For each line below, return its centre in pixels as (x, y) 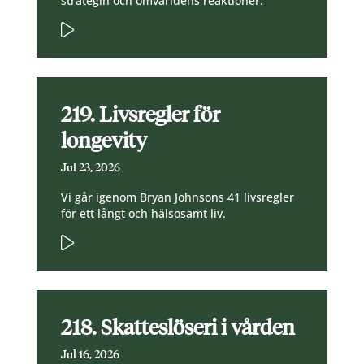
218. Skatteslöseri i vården (178, 328)
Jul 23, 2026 (90, 168)
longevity (104, 141)
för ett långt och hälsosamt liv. (143, 214)
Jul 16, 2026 (90, 355)
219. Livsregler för (140, 115)
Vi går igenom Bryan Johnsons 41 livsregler (177, 197)
